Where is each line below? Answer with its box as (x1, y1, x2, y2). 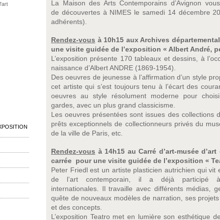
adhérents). (51, 18, 87, 26)
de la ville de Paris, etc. (51, 129, 123, 137)
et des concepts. (51, 203, 102, 211)
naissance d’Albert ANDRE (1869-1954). (51, 64, 176, 72)
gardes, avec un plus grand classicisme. (51, 101, 175, 109)
